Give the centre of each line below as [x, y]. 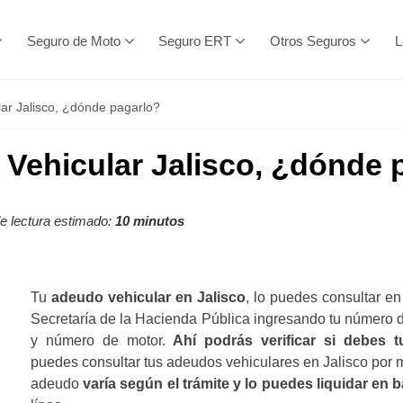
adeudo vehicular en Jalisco [148, 297]
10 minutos [150, 221]
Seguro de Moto [73, 41]
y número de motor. [98, 340]
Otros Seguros [313, 41]
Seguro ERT [195, 41]
